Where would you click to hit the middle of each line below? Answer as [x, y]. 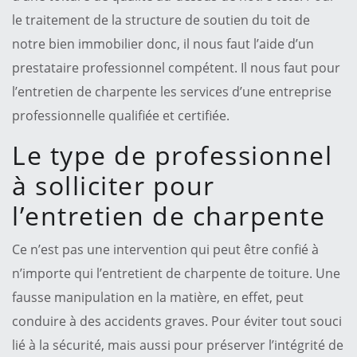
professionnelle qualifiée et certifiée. [121, 115]
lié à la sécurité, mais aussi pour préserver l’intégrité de [178, 345]
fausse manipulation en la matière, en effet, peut [158, 297]
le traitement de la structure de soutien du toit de [161, 20]
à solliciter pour [114, 185]
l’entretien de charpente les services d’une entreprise [172, 91]
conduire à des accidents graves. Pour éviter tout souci [177, 321]
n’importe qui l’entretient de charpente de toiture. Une [176, 273]
